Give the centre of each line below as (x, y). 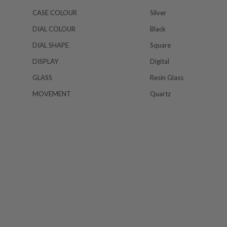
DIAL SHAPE (51, 45)
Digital (160, 62)
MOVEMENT (52, 94)
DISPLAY (45, 62)
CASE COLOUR (55, 13)
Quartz (160, 94)
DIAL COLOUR (54, 29)
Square (160, 45)
